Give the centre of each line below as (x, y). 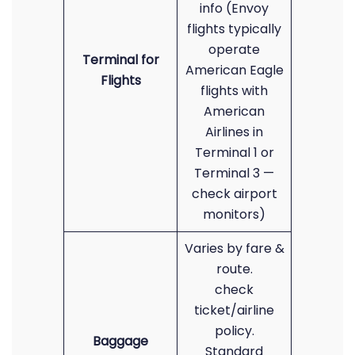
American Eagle (234, 70)
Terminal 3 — (234, 173)
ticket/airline (234, 310)
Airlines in (234, 132)
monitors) (234, 214)
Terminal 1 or (234, 153)
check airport (234, 194)
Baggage (120, 341)
